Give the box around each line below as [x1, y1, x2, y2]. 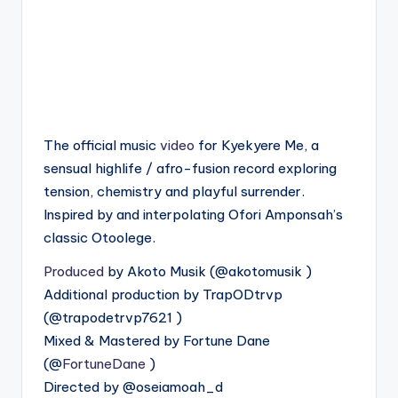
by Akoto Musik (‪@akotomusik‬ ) [104, 262, 312, 280]
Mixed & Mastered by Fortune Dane [44, 331, 270, 349]
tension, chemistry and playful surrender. [44, 182, 305, 200]
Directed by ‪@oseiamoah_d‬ [44, 378, 223, 395]
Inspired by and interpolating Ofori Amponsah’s [44, 205, 343, 223]
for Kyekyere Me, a [195, 136, 319, 154]
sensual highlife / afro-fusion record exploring [44, 159, 337, 177]
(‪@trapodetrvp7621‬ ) [44, 308, 182, 326]
